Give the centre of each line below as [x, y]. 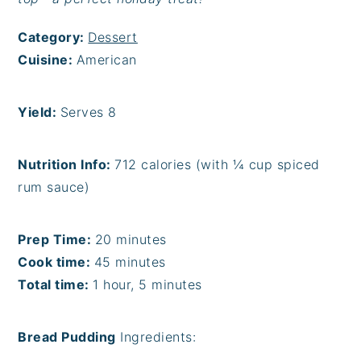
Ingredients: [156, 337]
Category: [53, 37]
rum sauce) [54, 187]
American [106, 60]
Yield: [39, 112]
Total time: [56, 285]
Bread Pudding [67, 337]
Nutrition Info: [66, 165]
